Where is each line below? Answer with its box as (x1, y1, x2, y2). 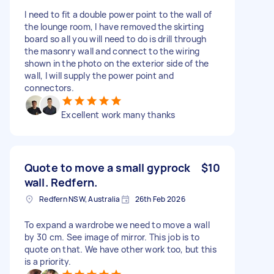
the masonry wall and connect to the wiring (24, 45, 200, 57)
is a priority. (24, 255, 72, 267)
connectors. (24, 81, 74, 94)
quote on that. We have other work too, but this (24, 243, 217, 255)
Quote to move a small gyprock (24, 160, 191, 175)
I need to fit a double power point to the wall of (24, 8, 212, 20)
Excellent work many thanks (61, 108, 176, 120)
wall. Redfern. (24, 174, 98, 190)
